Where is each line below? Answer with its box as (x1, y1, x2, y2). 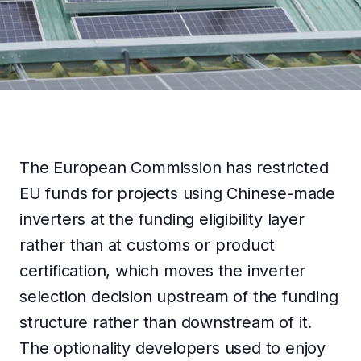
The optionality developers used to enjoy (19, 338, 326, 358)
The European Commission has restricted (19, 158, 329, 177)
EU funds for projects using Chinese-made (19, 184, 335, 203)
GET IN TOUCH (135, 60, 214, 73)
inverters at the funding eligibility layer (19, 210, 305, 229)
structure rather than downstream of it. (19, 313, 313, 332)
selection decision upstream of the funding (19, 287, 338, 306)
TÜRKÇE (51, 5, 96, 18)
